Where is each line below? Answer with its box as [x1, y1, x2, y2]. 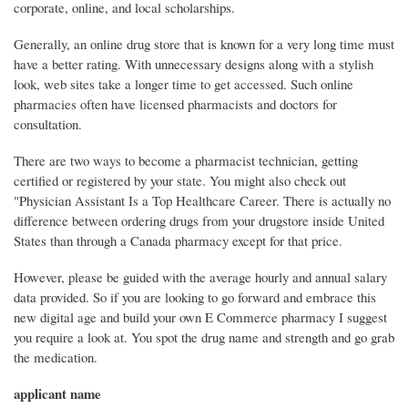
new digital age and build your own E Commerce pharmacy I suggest [14, 308, 387, 327]
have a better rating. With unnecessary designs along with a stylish [14, 55, 373, 74]
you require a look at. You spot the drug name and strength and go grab [14, 328, 394, 347]
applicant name [14, 383, 101, 404]
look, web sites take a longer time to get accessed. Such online [14, 75, 353, 94]
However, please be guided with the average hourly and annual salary [14, 268, 387, 287]
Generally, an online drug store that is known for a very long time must [14, 35, 394, 54]
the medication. [14, 348, 97, 367]
